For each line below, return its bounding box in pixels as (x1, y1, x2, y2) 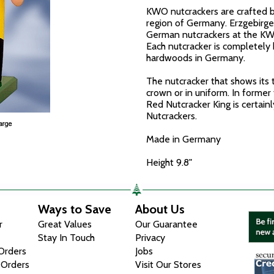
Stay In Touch (38, 232, 95, 243)
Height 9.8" (146, 157, 192, 168)
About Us (135, 202, 185, 217)
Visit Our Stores (135, 259, 202, 270)
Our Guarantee (135, 218, 198, 230)
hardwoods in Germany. (146, 52, 245, 64)
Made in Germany (146, 133, 221, 145)
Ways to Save (38, 202, 112, 217)
